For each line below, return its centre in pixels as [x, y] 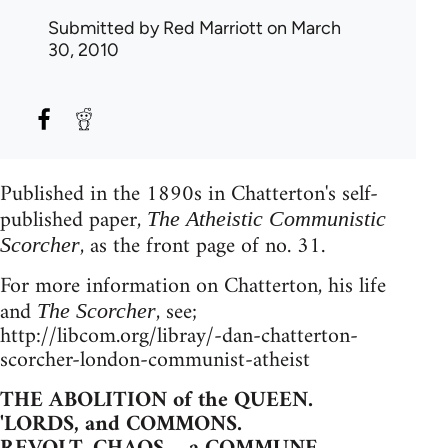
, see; [176, 312]
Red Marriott [213, 27]
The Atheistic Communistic [263, 218]
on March [302, 27]
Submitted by [105, 27]
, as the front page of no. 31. [202, 246]
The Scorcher [96, 310]
